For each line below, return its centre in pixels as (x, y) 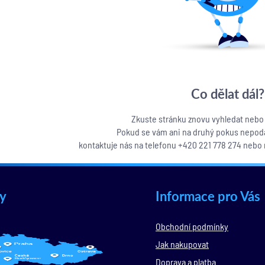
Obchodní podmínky (192, 226)
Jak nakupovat (182, 244)
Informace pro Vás (208, 196)
